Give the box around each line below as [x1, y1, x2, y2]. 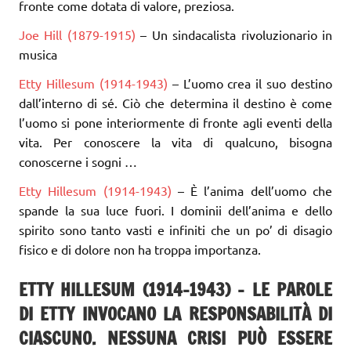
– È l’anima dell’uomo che [177, 182, 333, 198]
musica [19, 45, 57, 62]
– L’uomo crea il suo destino [172, 74, 332, 91]
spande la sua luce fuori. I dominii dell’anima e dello [19, 201, 332, 218]
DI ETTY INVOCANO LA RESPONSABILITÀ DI [19, 302, 332, 327]
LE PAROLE [251, 277, 333, 302]
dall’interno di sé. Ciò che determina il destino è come [19, 94, 332, 110]
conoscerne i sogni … [19, 153, 137, 169]
